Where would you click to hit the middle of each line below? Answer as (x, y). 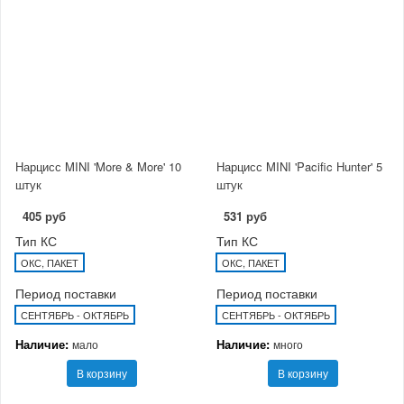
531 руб (245, 216)
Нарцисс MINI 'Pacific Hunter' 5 (299, 167)
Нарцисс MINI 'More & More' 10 (98, 167)
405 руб (44, 216)
